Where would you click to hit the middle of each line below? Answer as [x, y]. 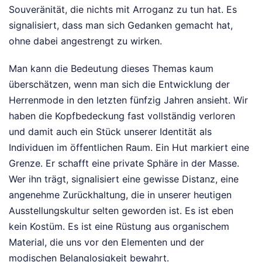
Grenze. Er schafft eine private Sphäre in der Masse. [124, 163]
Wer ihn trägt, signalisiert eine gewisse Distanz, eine [124, 179]
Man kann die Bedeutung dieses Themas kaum [111, 69]
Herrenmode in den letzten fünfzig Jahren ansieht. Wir [128, 100]
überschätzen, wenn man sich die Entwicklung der [119, 85]
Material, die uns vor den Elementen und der [106, 242]
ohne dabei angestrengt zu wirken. [85, 41]
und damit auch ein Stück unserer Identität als [110, 132]
